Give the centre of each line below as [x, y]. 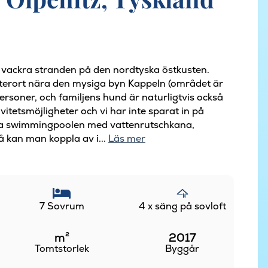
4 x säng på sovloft [182, 206]
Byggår [182, 248]
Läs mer [127, 138]
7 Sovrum [62, 206]
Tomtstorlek [62, 248]
